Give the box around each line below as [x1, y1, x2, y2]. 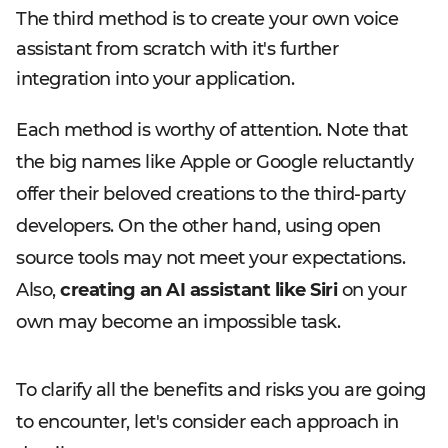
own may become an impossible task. [16, 311, 340, 333]
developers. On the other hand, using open [16, 215, 381, 237]
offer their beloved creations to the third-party [16, 183, 405, 205]
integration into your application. [16, 68, 294, 90]
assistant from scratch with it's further [16, 38, 338, 60]
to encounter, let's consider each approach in [16, 411, 399, 433]
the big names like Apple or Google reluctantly [16, 151, 413, 173]
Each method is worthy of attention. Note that [16, 119, 408, 141]
